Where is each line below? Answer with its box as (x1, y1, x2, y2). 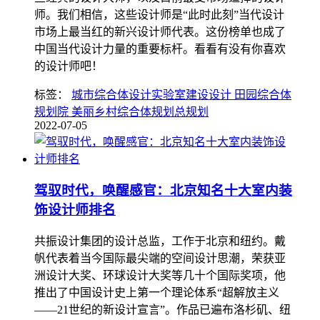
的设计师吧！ (34, 59, 103, 72)
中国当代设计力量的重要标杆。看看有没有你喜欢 (34, 42, 286, 55)
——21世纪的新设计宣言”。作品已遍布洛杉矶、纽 (34, 304, 291, 316)
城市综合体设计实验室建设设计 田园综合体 (71, 88, 291, 101)
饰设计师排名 (34, 202, 116, 218)
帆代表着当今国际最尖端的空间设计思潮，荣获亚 (34, 252, 286, 265)
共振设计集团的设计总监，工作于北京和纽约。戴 (34, 235, 286, 248)
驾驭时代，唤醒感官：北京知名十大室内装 (34, 183, 292, 199)
